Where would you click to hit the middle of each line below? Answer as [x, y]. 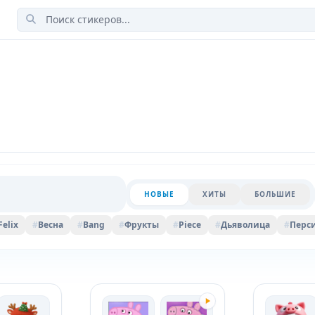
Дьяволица [245, 225]
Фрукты [141, 225]
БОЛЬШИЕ [275, 194]
